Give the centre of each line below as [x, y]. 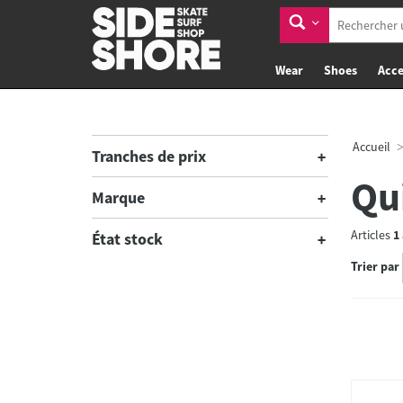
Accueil [371, 147]
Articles [372, 235]
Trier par [375, 267]
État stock [127, 239]
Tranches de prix [149, 156]
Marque [118, 197]
